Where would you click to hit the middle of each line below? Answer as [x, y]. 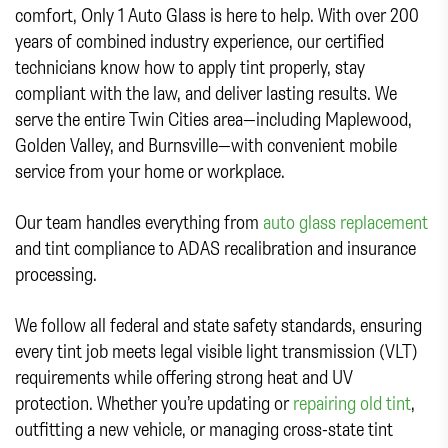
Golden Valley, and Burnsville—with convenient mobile [206, 144]
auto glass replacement [345, 221]
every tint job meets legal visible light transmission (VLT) [216, 350]
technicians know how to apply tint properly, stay [190, 66]
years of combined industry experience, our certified [199, 40]
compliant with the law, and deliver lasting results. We [206, 92]
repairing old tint [352, 402]
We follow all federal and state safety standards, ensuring [218, 324]
